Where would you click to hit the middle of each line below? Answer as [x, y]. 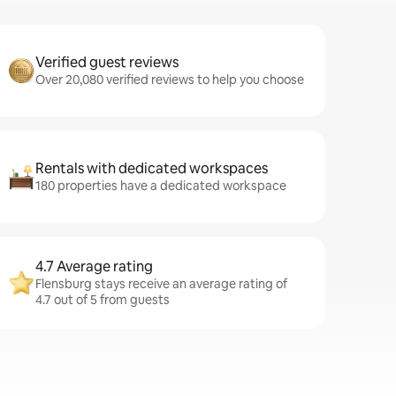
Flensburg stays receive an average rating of [161, 284]
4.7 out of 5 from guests [103, 300]
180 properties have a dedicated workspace [161, 186]
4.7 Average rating [94, 267]
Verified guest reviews [107, 62]
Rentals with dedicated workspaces [152, 168]
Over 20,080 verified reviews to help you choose [170, 80]
